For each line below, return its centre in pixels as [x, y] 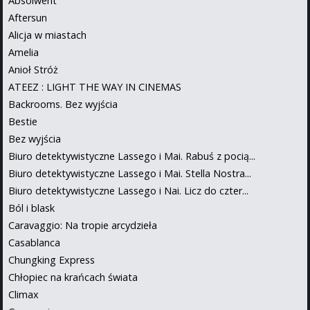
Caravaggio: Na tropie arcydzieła [83, 225]
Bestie [23, 121]
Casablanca [34, 242]
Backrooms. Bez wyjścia [63, 104]
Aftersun [28, 17]
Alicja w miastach [47, 35]
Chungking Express [52, 259]
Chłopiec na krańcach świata [73, 277]
